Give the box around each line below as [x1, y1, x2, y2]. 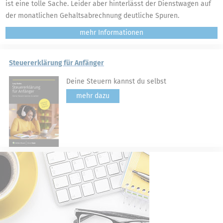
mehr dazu [76, 92, 110, 100]
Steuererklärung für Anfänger [9, 59, 104, 67]
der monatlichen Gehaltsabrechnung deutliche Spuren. [5, 11, 179, 20]
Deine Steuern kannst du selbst [66, 77, 166, 86]
